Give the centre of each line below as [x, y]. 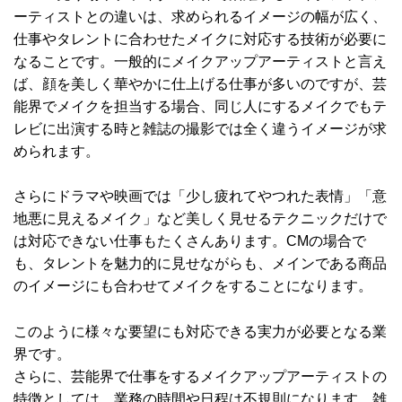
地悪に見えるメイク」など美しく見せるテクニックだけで [200, 219]
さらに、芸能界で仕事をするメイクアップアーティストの [200, 376]
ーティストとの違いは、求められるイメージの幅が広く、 [200, 16]
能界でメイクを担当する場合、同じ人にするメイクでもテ [200, 106]
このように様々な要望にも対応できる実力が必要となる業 [200, 331]
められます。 [57, 151]
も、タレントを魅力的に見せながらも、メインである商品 [200, 264]
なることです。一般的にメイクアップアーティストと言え [200, 61]
